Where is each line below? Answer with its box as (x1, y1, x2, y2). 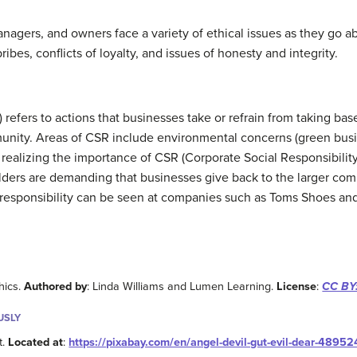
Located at (8, 335, 64, 350)
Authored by (24, 280, 88, 294)
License (277, 280, 317, 294)
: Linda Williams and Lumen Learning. (87, 280, 277, 294)
